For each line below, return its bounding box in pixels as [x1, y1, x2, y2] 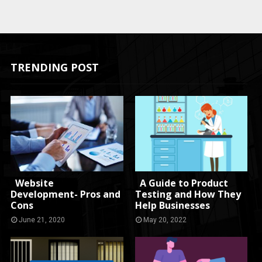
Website [11, 176, 54, 189]
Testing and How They [135, 187, 241, 201]
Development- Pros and [11, 187, 121, 201]
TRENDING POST [11, 60, 99, 75]
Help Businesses [135, 198, 210, 212]
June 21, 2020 [19, 215, 65, 224]
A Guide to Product [135, 176, 228, 189]
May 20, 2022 [143, 215, 187, 224]
